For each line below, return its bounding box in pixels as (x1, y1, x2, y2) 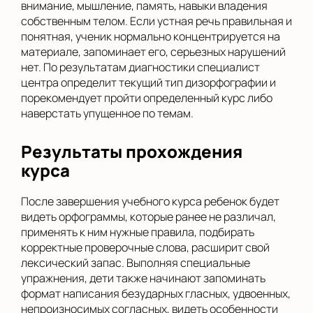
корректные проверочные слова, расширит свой (21, 240, 270, 255)
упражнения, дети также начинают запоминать (21, 270, 265, 286)
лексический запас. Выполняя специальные (21, 255, 250, 270)
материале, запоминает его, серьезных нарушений (21, 44, 286, 59)
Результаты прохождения (21, 140, 242, 163)
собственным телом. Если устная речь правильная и (21, 13, 292, 29)
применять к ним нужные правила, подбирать (21, 224, 254, 240)
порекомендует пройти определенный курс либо (21, 90, 272, 105)
